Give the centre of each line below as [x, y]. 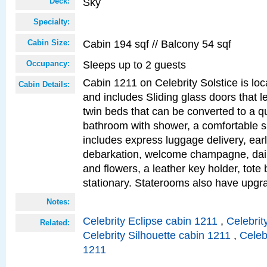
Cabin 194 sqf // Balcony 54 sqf [157, 44]
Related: [55, 223]
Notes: [58, 202]
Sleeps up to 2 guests [134, 65]
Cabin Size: [49, 43]
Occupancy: [48, 63]
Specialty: [52, 22]
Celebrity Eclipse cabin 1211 [150, 221]
